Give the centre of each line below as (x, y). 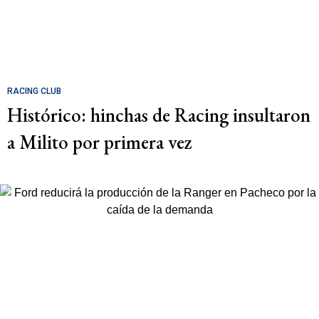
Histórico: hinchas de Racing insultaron (159, 115)
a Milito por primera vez (100, 142)
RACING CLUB (34, 91)
